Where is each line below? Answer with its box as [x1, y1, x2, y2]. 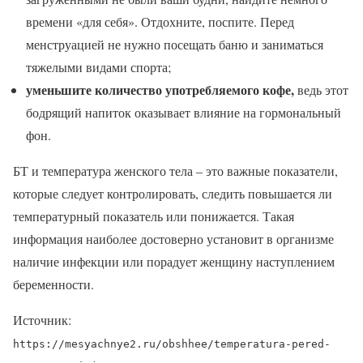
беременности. [13, 275, 94, 293]
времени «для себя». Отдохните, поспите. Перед [26, 12, 294, 30]
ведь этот [294, 80, 348, 98]
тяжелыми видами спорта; [26, 58, 171, 75]
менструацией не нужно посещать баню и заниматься [26, 35, 323, 53]
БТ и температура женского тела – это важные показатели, [13, 161, 338, 179]
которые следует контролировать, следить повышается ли [13, 184, 332, 202]
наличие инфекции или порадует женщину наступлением [13, 252, 335, 270]
